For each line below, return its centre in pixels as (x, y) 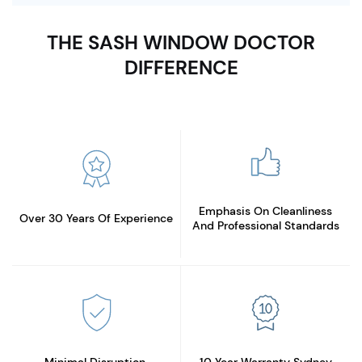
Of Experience (135, 219)
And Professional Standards (265, 226)
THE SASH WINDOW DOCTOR (181, 43)
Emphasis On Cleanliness (265, 211)
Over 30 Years (59, 219)
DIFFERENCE (181, 68)
